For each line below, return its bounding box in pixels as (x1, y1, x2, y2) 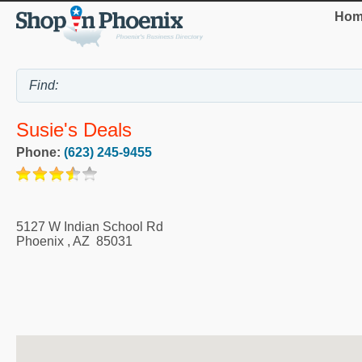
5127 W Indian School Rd (16, 220, 163, 234)
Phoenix (16, 234, 64, 249)
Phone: (16, 145, 64, 160)
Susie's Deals (16, 119, 132, 141)
